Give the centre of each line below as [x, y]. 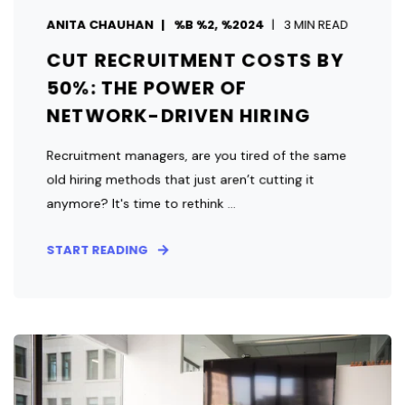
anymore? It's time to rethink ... [141, 203]
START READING [97, 250]
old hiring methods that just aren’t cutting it [180, 179]
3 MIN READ [316, 24]
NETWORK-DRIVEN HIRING [179, 115]
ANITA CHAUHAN [100, 24]
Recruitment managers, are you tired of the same [197, 155]
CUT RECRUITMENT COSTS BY [195, 60]
